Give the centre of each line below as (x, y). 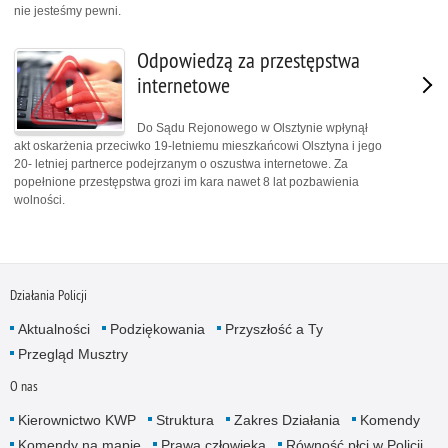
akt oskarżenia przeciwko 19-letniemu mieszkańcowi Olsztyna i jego (198, 146)
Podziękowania (157, 328)
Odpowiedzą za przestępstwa (248, 60)
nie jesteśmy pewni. (67, 10)
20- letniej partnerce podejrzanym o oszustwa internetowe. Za (181, 164)
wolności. (39, 200)
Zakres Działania (286, 419)
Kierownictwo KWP (76, 419)
